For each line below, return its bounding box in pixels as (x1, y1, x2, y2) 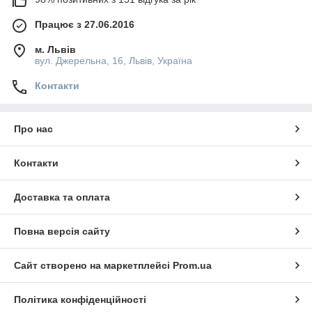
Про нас (14, 123, 53, 134)
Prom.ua (173, 259, 212, 271)
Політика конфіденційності (14, 293, 146, 305)
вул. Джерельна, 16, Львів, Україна (35, 54, 192, 66)
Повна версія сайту (14, 225, 110, 237)
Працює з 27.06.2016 (35, 18, 134, 30)
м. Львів (35, 43, 76, 55)
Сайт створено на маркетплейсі (14, 259, 173, 271)
